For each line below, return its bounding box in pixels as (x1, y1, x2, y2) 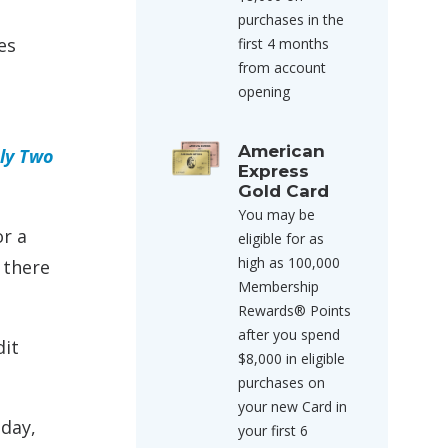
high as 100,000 (238, 253, 340, 272)
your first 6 (238, 421, 308, 440)
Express (238, 161, 309, 181)
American (238, 141, 325, 161)
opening (238, 82, 290, 101)
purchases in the (238, 10, 344, 29)
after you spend (238, 325, 340, 344)
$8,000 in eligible (238, 349, 345, 368)
